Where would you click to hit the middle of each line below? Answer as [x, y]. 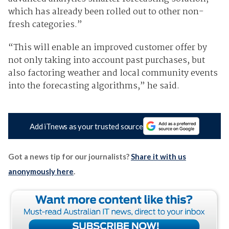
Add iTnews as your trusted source [86, 126]
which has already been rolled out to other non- [106, 12]
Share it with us [158, 157]
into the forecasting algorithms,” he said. [94, 86]
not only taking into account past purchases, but [106, 61]
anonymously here [41, 171]
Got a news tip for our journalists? [69, 157]
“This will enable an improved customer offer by [107, 48]
